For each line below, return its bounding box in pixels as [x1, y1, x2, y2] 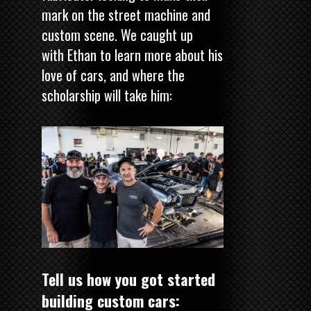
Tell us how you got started [42, 267, 215, 290]
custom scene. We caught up [42, 24, 193, 45]
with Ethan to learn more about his [42, 44, 223, 65]
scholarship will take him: [42, 84, 172, 106]
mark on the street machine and [42, 3, 210, 25]
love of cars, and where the [42, 64, 185, 85]
